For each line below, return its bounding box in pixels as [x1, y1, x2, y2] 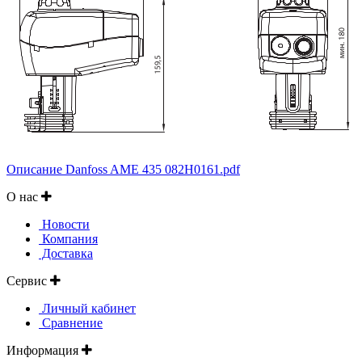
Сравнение [39, 315, 103, 330]
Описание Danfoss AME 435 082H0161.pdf [6, 162, 240, 176]
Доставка [39, 246, 93, 260]
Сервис [6, 273, 50, 288]
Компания [39, 231, 98, 246]
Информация [6, 343, 82, 357]
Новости [39, 217, 90, 231]
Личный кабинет [39, 301, 136, 315]
